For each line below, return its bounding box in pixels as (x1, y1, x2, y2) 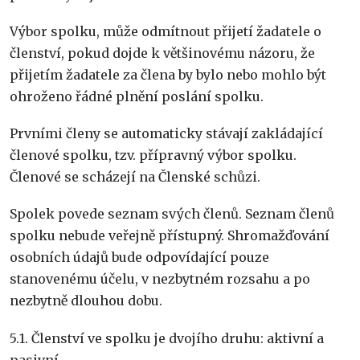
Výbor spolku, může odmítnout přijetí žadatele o (10, 23, 321, 40)
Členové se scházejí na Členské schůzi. (10, 169, 260, 186)
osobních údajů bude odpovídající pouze (10, 249, 269, 266)
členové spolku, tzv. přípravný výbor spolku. (10, 147, 297, 164)
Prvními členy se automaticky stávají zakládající (10, 125, 323, 142)
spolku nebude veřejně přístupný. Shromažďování (10, 227, 329, 244)
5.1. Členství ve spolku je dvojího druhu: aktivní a (10, 329, 324, 346)
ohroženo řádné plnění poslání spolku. (10, 88, 264, 105)
